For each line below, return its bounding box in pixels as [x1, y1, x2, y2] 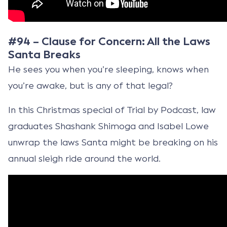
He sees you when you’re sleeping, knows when [8, 63, 209, 75]
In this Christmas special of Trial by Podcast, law [8, 104, 216, 116]
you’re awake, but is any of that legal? [8, 80, 173, 91]
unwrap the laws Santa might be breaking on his [8, 136, 218, 148]
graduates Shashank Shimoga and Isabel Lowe [8, 120, 209, 132]
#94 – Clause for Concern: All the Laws [8, 34, 210, 49]
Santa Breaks [8, 47, 81, 62]
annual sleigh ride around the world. [8, 153, 161, 164]
